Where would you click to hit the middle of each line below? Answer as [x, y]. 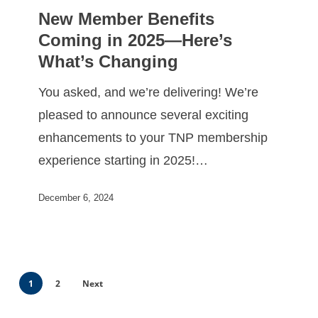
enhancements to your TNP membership [153, 137]
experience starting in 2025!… [124, 160]
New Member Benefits [127, 18]
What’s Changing [109, 61]
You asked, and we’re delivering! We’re [149, 92]
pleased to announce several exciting [144, 115]
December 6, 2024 [76, 198]
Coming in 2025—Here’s [136, 40]
